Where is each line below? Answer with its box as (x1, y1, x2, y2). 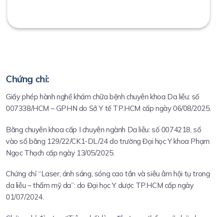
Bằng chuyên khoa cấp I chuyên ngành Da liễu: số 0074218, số (6, 124, 201, 134)
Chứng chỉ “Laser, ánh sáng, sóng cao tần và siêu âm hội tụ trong (6, 169, 210, 179)
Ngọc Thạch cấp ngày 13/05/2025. (6, 148, 115, 157)
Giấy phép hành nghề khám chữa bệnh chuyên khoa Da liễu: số (6, 92, 200, 102)
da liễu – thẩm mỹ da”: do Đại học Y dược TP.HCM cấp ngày (6, 181, 194, 190)
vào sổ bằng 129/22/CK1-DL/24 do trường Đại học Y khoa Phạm (6, 136, 210, 146)
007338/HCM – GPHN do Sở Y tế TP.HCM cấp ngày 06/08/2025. (6, 104, 211, 113)
